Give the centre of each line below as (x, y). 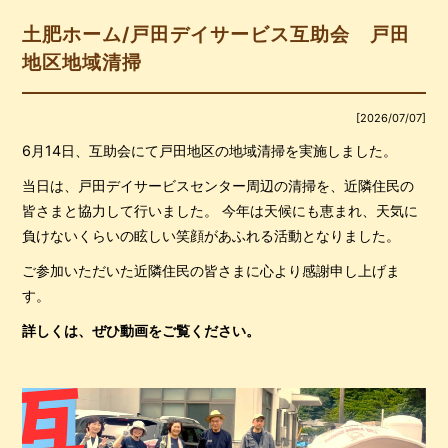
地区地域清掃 (82, 63)
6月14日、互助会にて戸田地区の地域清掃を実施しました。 (210, 151)
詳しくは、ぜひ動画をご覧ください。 (141, 331)
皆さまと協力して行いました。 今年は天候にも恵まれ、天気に (220, 211)
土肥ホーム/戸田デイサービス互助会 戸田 (216, 35)
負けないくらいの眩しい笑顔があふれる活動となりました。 (211, 236)
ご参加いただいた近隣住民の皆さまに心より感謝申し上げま (211, 271)
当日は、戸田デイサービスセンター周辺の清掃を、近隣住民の (218, 186)
